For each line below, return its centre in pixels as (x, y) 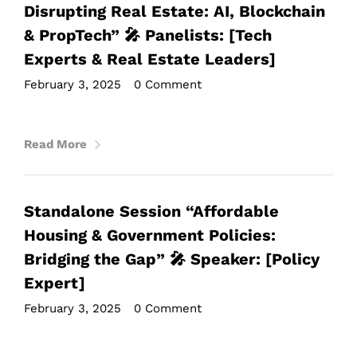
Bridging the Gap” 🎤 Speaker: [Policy (172, 259)
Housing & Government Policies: (150, 235)
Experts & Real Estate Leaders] (150, 59)
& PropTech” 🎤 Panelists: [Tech (148, 35)
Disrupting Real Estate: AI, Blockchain (175, 11)
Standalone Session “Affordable (151, 211)
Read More (55, 144)
